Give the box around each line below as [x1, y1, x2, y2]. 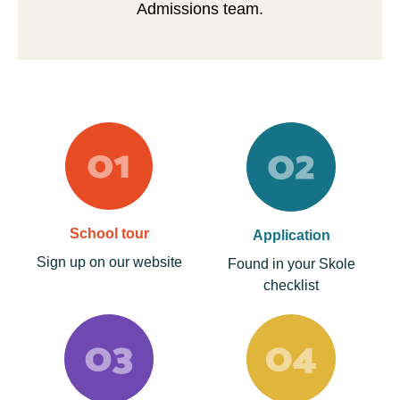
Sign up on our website [36, 254, 182, 270]
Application [252, 227, 330, 243]
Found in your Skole [227, 255, 355, 271]
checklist [263, 277, 319, 293]
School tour [69, 225, 149, 241]
